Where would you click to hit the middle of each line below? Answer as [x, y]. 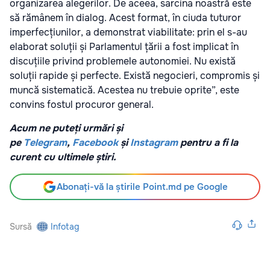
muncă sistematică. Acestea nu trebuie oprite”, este [124, 90]
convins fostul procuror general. [82, 105]
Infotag [65, 227]
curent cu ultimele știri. [64, 157]
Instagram [154, 143]
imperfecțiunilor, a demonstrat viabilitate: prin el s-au [128, 33]
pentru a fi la [208, 143]
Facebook [95, 143]
